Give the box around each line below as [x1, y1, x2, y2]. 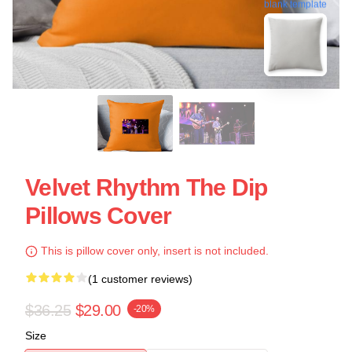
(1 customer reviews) [88, 273, 192, 285]
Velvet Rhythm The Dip [25, 174, 268, 200]
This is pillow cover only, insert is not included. [38, 244, 269, 257]
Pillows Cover [25, 203, 172, 229]
